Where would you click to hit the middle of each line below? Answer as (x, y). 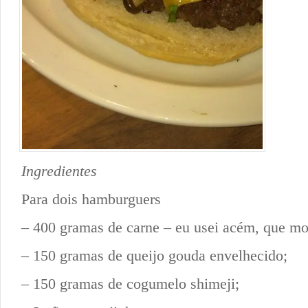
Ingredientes (59, 170)
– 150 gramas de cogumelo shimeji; (130, 283)
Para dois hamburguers (91, 199)
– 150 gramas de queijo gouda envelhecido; (154, 255)
